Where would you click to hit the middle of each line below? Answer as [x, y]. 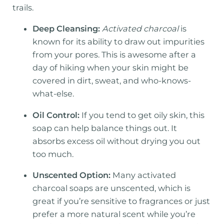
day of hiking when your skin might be [111, 68]
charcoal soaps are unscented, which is [112, 188]
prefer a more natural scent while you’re [114, 214]
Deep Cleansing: [66, 29]
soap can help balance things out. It [105, 128]
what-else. [53, 94]
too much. [53, 154]
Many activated [143, 175]
